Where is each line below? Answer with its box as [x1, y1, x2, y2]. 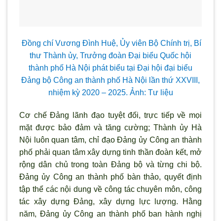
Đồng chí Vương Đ [22, 38, 88, 47]
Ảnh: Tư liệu [129, 88, 173, 97]
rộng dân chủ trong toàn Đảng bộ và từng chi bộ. [19, 160, 202, 169]
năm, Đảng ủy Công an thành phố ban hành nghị [19, 209, 202, 218]
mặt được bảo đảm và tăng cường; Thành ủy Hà [19, 123, 202, 132]
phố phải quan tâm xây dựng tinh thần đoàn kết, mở [19, 147, 202, 156]
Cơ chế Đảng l [19, 110, 75, 119]
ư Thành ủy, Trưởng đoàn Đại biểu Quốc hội [36, 51, 191, 60]
